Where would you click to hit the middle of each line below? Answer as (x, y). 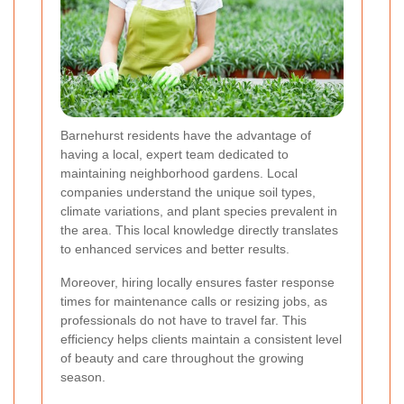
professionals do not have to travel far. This (184, 320)
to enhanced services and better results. (175, 248)
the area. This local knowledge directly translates (199, 230)
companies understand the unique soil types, (188, 192)
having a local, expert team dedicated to (174, 154)
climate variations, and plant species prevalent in (199, 211)
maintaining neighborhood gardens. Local (179, 173)
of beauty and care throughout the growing (182, 358)
